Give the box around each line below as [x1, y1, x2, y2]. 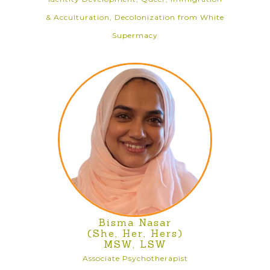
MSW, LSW [103, 238, 167, 250]
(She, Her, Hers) [87, 227, 183, 239]
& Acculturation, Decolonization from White [46, 13, 224, 22]
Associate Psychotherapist [82, 254, 188, 263]
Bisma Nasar [98, 216, 172, 228]
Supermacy [112, 31, 158, 40]
